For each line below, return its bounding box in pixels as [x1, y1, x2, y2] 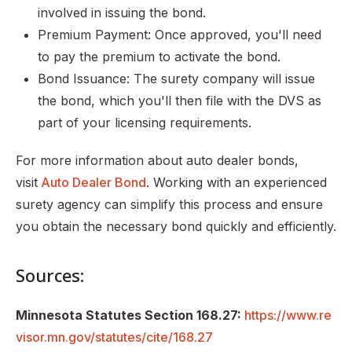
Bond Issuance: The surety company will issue [38, 71, 315, 87]
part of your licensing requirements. [38, 115, 251, 131]
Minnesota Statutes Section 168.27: [16, 307, 241, 324]
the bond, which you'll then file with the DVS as [38, 93, 321, 109]
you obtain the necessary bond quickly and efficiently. [16, 218, 336, 235]
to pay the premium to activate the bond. [38, 49, 280, 65]
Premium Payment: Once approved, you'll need [38, 27, 321, 43]
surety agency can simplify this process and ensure [16, 196, 323, 213]
